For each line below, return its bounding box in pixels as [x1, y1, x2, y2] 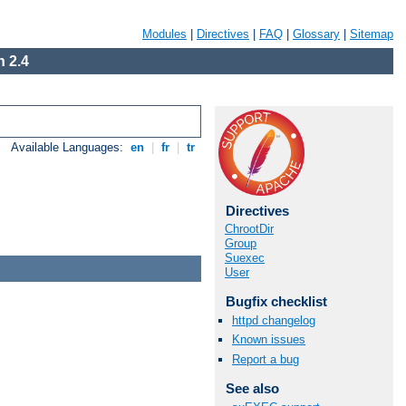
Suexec [225, 251, 265, 265]
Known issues [232, 333, 305, 347]
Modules [142, 27, 187, 41]
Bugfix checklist [225, 294, 327, 309]
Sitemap [350, 27, 393, 41]
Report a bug [232, 352, 299, 366]
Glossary [293, 27, 340, 41]
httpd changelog [232, 314, 315, 328]
